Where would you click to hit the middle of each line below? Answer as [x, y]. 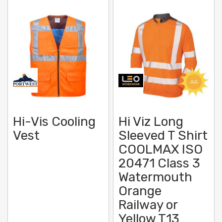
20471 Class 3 [160, 164]
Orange [140, 191]
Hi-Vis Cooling [54, 122]
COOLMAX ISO [161, 150]
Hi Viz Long [151, 122]
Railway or [148, 205]
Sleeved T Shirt [163, 136]
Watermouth [156, 177]
